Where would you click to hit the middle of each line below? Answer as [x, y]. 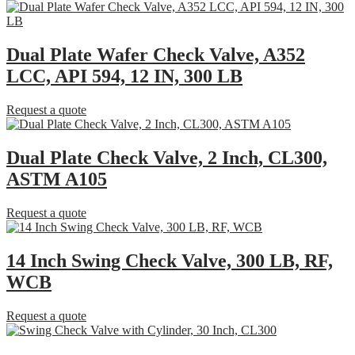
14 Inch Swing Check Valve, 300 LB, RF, [170, 260]
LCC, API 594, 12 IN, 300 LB [124, 76]
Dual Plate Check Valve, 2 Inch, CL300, [167, 158]
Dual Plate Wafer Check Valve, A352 [156, 55]
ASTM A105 [57, 179]
